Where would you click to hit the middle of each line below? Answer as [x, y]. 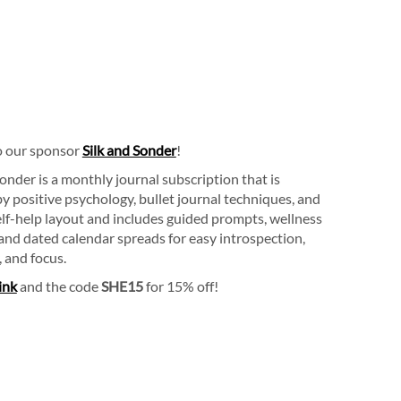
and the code [59, 286]
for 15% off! [180, 286]
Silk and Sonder [129, 150]
